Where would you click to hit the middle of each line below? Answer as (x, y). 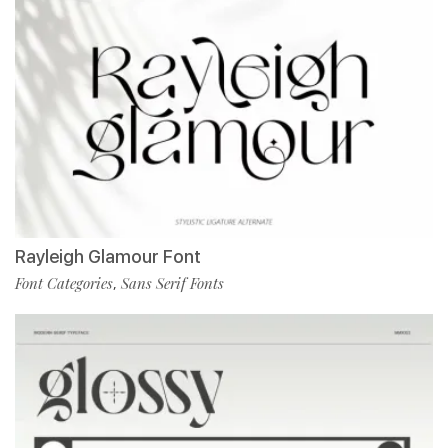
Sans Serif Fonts (172, 283)
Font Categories (64, 283)
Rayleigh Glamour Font (108, 257)
